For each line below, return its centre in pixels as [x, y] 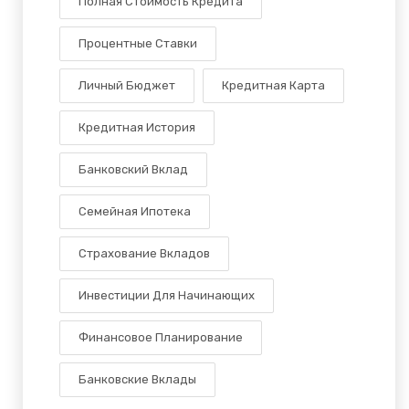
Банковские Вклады [137, 379]
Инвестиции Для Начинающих [167, 295]
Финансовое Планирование [161, 337]
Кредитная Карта [273, 85]
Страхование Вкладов [144, 253]
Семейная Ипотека [135, 211]
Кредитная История [137, 127]
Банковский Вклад [133, 169]
